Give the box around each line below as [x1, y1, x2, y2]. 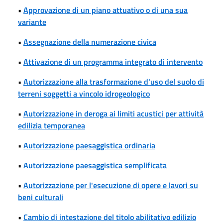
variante [18, 15, 46, 28]
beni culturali [18, 191, 63, 203]
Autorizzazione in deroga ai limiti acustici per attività [23, 107, 204, 119]
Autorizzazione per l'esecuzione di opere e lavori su [23, 179, 198, 191]
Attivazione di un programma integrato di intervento [23, 55, 203, 68]
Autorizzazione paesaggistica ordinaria [23, 139, 155, 151]
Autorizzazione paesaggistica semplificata [23, 159, 167, 171]
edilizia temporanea [18, 119, 85, 131]
